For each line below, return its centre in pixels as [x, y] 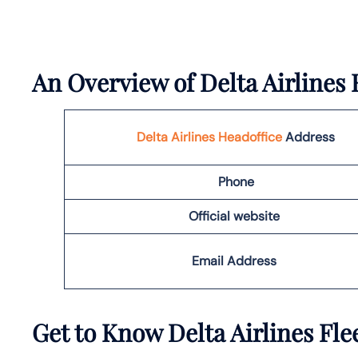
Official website [236, 216]
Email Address [236, 261]
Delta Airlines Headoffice [209, 137]
